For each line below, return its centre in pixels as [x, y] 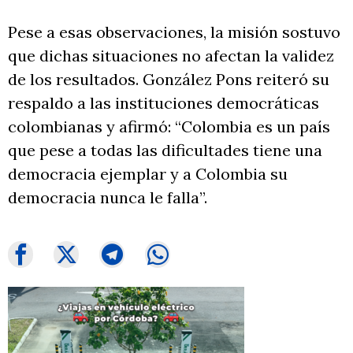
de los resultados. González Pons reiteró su [169, 80]
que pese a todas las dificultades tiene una [165, 150]
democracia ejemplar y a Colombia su [148, 174]
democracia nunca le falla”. [108, 198]
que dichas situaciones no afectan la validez [171, 56]
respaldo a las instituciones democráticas [163, 103]
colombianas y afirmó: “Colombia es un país [169, 127]
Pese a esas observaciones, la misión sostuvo [174, 32]
